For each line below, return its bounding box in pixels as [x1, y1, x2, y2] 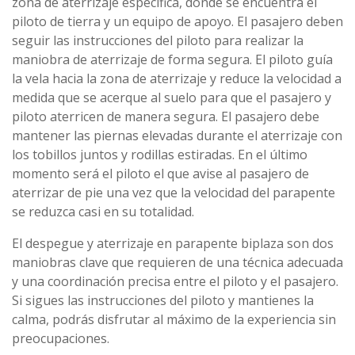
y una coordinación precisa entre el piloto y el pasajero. [12, 272, 338, 290]
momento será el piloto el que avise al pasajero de [12, 164, 309, 182]
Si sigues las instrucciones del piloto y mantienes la [12, 291, 314, 309]
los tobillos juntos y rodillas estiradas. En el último [12, 145, 307, 163]
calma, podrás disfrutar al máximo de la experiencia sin [12, 310, 336, 328]
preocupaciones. [12, 329, 109, 347]
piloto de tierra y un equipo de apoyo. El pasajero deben [12, 12, 343, 30]
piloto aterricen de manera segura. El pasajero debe [12, 107, 319, 125]
